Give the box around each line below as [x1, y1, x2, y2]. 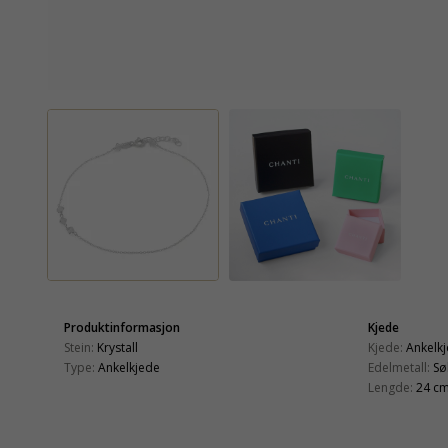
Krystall [97, 338, 138, 356]
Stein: [64, 338, 94, 356]
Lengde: [368, 378, 413, 396]
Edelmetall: [368, 358, 430, 376]
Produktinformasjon [64, 318, 180, 336]
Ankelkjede [98, 358, 160, 376]
